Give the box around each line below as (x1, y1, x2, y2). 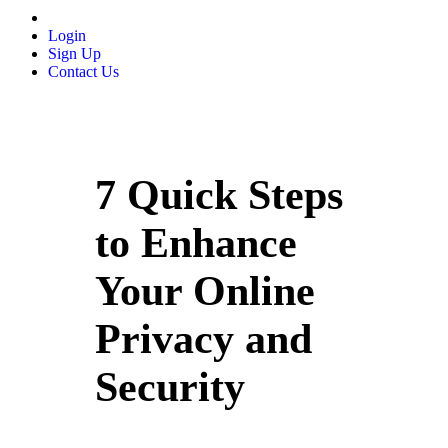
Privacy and (95, 316, 313, 363)
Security (95, 364, 246, 411)
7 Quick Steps (95, 172, 344, 219)
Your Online (95, 268, 316, 315)
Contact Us (48, 62, 119, 80)
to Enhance (95, 220, 298, 267)
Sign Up (48, 44, 101, 62)
